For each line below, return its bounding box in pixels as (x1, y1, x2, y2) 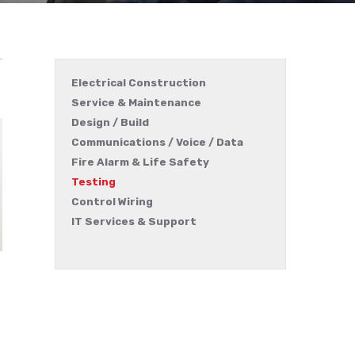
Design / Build (71, 116, 149, 128)
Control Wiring (71, 196, 153, 208)
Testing (71, 176, 116, 188)
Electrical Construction (71, 77, 206, 89)
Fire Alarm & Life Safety (71, 156, 209, 168)
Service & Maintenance (71, 97, 201, 109)
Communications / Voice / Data (71, 136, 243, 148)
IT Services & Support (71, 216, 197, 227)
